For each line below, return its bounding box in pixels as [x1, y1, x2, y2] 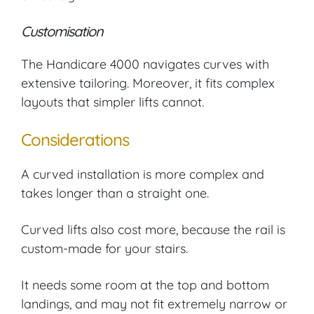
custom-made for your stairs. [21, 240, 188, 257]
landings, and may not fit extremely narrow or [21, 296, 287, 313]
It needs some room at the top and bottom [21, 277, 269, 294]
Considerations [21, 129, 129, 151]
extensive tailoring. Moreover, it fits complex [21, 75, 275, 92]
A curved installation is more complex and [21, 166, 264, 183]
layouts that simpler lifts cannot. [21, 94, 204, 111]
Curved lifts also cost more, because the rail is [21, 221, 285, 238]
